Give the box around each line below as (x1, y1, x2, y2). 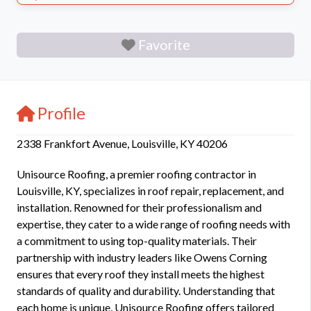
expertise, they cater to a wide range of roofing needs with (17, 217, 290, 230)
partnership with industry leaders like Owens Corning (17, 251, 267, 264)
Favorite (137, 37, 190, 53)
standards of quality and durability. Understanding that (17, 284, 275, 297)
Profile (37, 103, 85, 123)
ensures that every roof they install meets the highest (17, 267, 264, 280)
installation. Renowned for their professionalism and (17, 201, 262, 214)
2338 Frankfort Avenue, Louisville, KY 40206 (17, 137, 228, 150)
